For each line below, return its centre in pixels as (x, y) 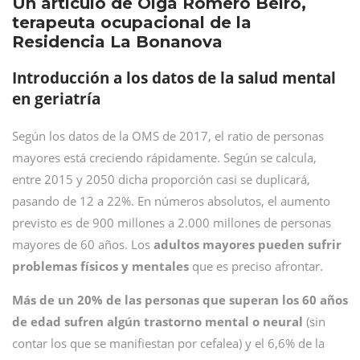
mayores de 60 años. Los (83, 244)
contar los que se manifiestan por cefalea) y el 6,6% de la (168, 343)
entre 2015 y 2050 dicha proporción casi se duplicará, (161, 179)
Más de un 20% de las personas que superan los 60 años (180, 300)
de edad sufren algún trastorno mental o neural (157, 321)
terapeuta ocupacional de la (132, 22)
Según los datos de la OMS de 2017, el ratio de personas (168, 136)
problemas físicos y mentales (100, 266)
